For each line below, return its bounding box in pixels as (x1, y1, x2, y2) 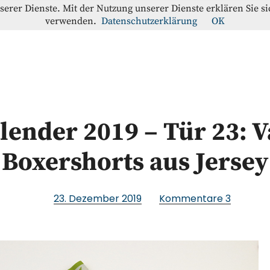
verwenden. (45, 15, 96, 27)
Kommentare (159, 192, 224, 206)
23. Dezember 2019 (54, 192, 142, 206)
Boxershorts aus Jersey (1, 146, 268, 178)
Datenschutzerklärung (101, 15, 197, 27)
